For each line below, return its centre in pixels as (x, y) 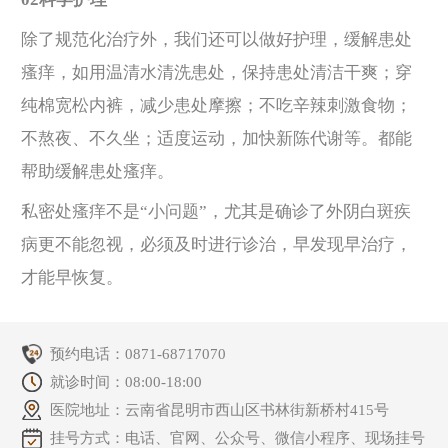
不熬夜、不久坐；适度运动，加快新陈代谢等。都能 (216, 138)
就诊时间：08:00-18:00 (126, 381)
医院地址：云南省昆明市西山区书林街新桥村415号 (220, 409)
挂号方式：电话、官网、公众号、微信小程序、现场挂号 (238, 437)
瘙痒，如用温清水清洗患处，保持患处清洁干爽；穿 (216, 72)
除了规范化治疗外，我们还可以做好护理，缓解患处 (216, 39)
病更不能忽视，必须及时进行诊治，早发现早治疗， (216, 244)
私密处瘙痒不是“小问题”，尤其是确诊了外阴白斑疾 (216, 211)
